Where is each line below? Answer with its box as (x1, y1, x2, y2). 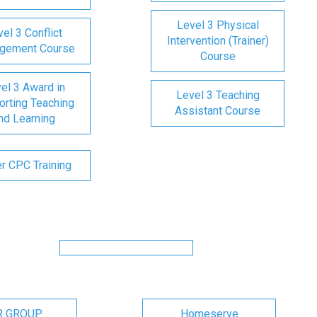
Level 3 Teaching (175, 88, 260, 102)
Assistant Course (175, 104, 260, 117)
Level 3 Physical (176, 18, 259, 32)
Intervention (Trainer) (166, 34, 269, 47)
